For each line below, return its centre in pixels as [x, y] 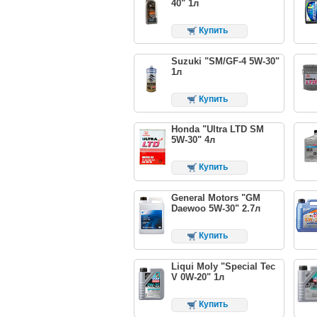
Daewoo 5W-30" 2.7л [215, 209]
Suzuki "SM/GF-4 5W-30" [225, 61]
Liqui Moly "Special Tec [223, 267]
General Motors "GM [215, 198]
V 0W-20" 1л [197, 277]
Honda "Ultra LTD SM [217, 129]
